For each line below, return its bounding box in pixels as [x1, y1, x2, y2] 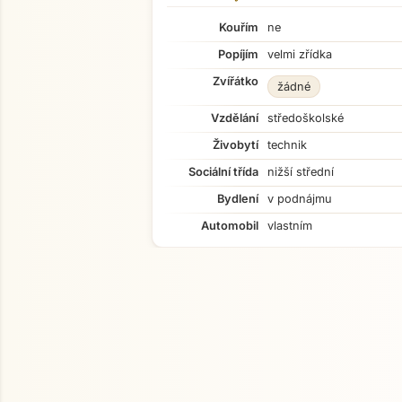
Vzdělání [211, 111, 258, 125]
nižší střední [267, 165, 334, 179]
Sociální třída [188, 165, 258, 179]
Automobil [201, 219, 258, 232]
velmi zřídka [267, 48, 332, 61]
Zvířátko [213, 74, 258, 88]
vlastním [267, 219, 312, 232]
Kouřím [219, 21, 258, 34]
